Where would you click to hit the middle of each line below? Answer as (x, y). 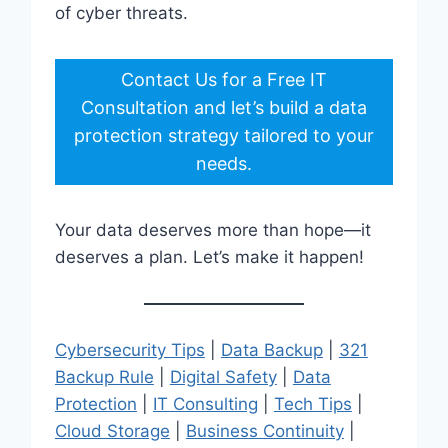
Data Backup (271, 349)
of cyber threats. (121, 12)
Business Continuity (264, 430)
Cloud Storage (112, 430)
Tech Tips (312, 403)
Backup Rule (104, 376)
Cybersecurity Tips (129, 349)
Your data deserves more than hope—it (212, 229)
